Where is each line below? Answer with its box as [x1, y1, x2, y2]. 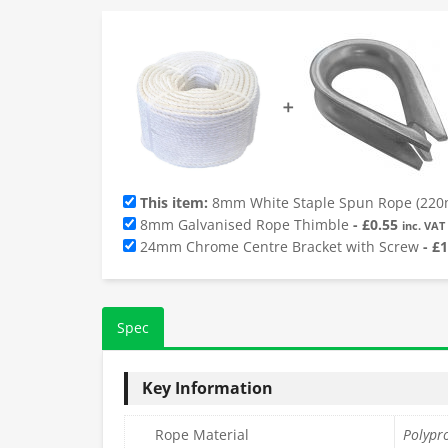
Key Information [142, 376, 273, 399]
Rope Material [155, 424, 249, 444]
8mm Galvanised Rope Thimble [140, 214, 349, 234]
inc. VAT [402, 218, 445, 233]
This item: [136, 192, 212, 212]
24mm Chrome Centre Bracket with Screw [140, 236, 419, 256]
